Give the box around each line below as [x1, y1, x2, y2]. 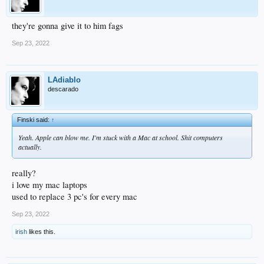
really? [12, 167, 36, 179]
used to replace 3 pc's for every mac [12, 191, 137, 203]
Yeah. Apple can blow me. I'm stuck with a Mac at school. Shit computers [18, 133, 223, 143]
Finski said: [17, 116, 51, 124]
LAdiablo [48, 75, 81, 85]
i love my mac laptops [12, 179, 87, 191]
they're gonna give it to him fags [12, 20, 123, 32]
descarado [48, 85, 78, 93]
